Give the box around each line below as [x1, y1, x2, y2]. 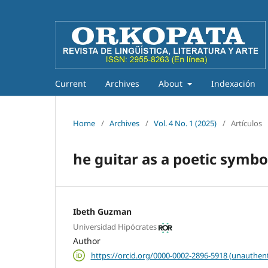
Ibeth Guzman [73, 205, 132, 217]
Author [73, 235, 100, 247]
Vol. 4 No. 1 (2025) [154, 117, 217, 129]
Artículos [231, 117, 262, 129]
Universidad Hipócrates [73, 221, 157, 233]
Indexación [211, 77, 255, 89]
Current [55, 77, 86, 89]
